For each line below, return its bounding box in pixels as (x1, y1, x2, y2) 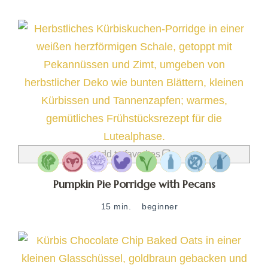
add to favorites (96, 149, 160, 160)
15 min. (100, 202, 132, 212)
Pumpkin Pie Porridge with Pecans (53, 177, 215, 191)
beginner (142, 202, 178, 212)
